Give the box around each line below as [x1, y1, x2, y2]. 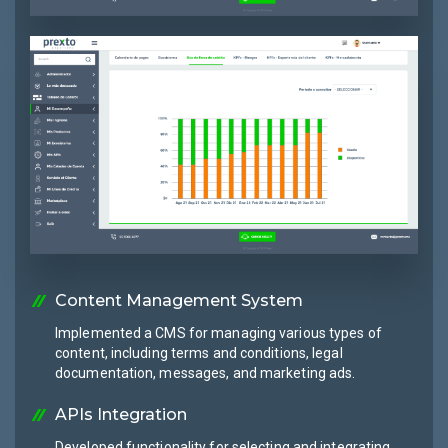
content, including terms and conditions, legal [55, 344, 343, 361]
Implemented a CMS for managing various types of [55, 324, 382, 341]
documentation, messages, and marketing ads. [55, 364, 356, 381]
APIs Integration [55, 404, 187, 424]
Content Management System [55, 290, 303, 310]
